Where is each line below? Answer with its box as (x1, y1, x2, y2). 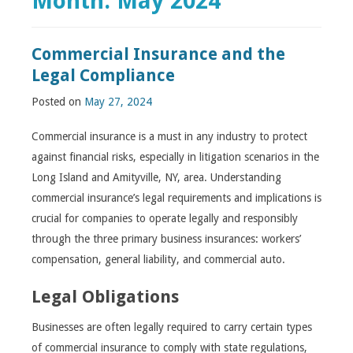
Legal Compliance (32, 65, 175, 86)
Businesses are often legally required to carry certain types (32, 321, 312, 334)
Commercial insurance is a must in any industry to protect (32, 130, 307, 143)
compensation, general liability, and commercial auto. (32, 253, 288, 266)
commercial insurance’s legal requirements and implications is (32, 191, 321, 205)
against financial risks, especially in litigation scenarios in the (32, 150, 319, 164)
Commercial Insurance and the (32, 44, 285, 65)
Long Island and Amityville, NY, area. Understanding (32, 171, 281, 184)
